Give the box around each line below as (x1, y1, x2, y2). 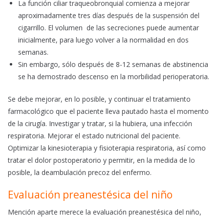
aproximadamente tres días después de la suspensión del (18, 11, 199, 21)
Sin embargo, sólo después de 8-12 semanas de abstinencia (18, 60, 208, 69)
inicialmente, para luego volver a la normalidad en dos (18, 35, 189, 45)
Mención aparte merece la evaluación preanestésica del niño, (8, 207, 201, 217)
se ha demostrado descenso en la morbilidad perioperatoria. (18, 72, 209, 82)
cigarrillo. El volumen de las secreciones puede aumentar (18, 23, 199, 33)
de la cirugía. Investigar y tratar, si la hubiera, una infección (8, 119, 192, 129)
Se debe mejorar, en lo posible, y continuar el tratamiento (8, 94, 191, 104)
